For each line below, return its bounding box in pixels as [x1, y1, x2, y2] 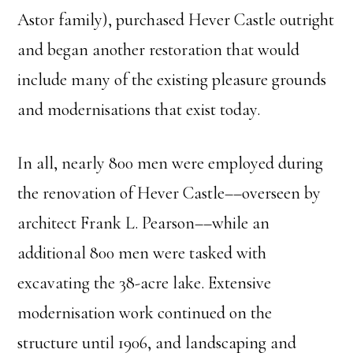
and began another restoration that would [17, 39, 300, 61]
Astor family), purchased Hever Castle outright [17, 9, 335, 31]
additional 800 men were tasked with [17, 243, 267, 264]
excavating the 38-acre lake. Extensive [17, 273, 272, 294]
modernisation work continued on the [17, 303, 273, 324]
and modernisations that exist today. [17, 99, 265, 121]
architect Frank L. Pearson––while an [17, 213, 270, 234]
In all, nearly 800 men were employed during [17, 153, 324, 174]
